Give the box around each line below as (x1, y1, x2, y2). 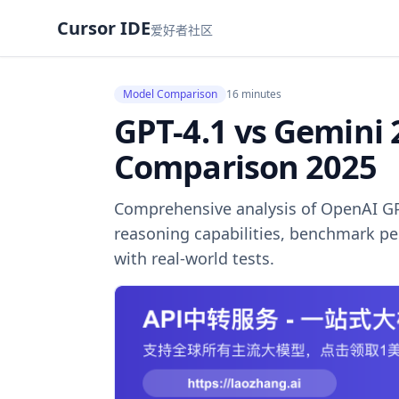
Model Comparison (123, 86, 217, 102)
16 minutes (226, 86, 281, 102)
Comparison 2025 (114, 145, 378, 189)
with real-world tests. (114, 248, 274, 269)
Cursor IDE (57, 16, 151, 40)
